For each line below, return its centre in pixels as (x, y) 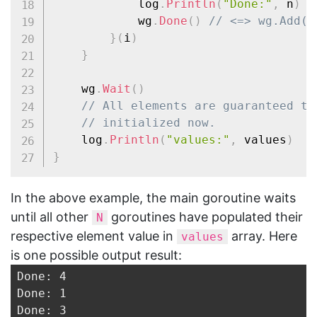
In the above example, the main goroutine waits (153, 197)
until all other (51, 217)
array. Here (263, 236)
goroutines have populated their (205, 217)
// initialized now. (148, 122)
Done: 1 (42, 293)
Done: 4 (42, 276)
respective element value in (94, 236)
